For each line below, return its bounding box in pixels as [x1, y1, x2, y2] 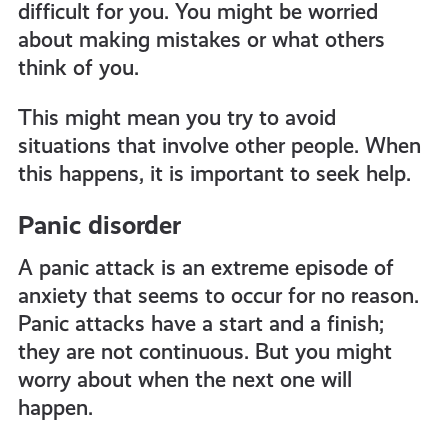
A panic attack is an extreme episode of [17, 254, 394, 280]
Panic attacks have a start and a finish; [17, 310, 384, 336]
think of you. [17, 54, 139, 80]
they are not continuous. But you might [17, 338, 392, 364]
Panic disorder [17, 209, 181, 240]
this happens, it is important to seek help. [17, 160, 411, 186]
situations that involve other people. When [17, 132, 421, 158]
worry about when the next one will [17, 366, 352, 392]
